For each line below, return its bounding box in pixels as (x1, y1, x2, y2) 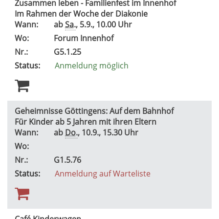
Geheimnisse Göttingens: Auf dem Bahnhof (15, 105, 174, 116)
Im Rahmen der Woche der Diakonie (15, 8, 150, 19)
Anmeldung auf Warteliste (55, 168, 151, 179)
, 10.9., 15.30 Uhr (78, 127, 142, 138)
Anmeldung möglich (55, 60, 129, 71)
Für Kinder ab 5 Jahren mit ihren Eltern (15, 116, 158, 127)
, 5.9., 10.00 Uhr (76, 19, 136, 30)
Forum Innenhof (54, 32, 115, 44)
